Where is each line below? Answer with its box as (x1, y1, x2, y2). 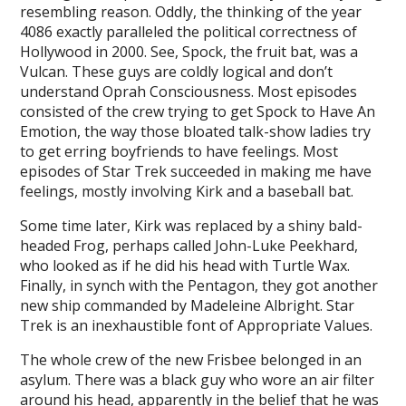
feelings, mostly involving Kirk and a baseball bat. (20, 181, 354, 201)
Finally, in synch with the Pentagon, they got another (20, 275, 379, 295)
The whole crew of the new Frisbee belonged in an (20, 350, 362, 370)
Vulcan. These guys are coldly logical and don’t (20, 62, 333, 82)
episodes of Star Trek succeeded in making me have (20, 161, 372, 181)
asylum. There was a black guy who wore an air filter (20, 370, 375, 390)
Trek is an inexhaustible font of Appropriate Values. (20, 315, 373, 335)
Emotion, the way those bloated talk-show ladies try (20, 121, 372, 141)
